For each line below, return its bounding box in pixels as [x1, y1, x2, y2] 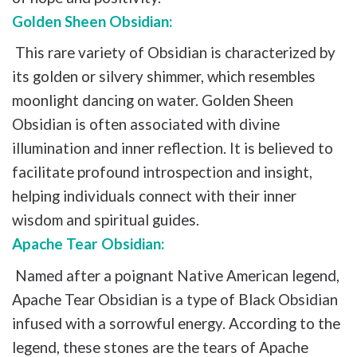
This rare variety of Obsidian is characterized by [12, 43, 335, 62]
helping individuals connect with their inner [12, 186, 296, 206]
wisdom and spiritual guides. [12, 210, 202, 229]
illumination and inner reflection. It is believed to [12, 139, 333, 158]
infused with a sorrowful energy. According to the [12, 313, 340, 332]
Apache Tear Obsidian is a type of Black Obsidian [12, 289, 338, 308]
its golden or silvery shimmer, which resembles [12, 67, 316, 86]
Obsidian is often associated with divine [12, 115, 280, 134]
